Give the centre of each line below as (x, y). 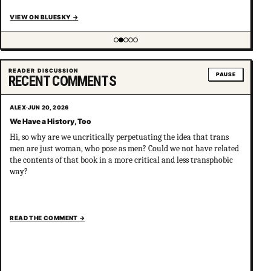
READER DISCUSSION (44, 70)
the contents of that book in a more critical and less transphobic (122, 160)
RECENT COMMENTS (62, 81)
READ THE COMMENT (45, 218)
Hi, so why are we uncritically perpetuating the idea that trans (119, 137)
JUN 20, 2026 (48, 107)
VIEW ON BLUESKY (41, 17)
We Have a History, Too (51, 122)
